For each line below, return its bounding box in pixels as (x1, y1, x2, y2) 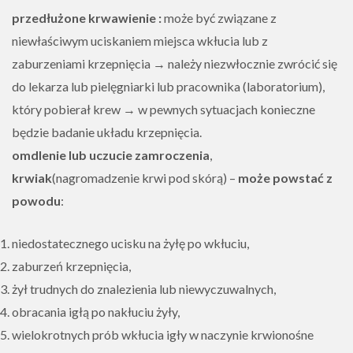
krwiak (12, 170, 52, 185)
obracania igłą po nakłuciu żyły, (12, 304, 180, 319)
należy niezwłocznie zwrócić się (168, 56, 337, 71)
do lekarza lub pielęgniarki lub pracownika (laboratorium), (12, 79, 325, 94)
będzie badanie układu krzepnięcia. (12, 124, 202, 139)
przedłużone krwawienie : (12, 10, 164, 25)
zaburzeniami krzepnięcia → (12, 56, 168, 71)
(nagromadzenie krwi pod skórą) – (52, 170, 238, 185)
